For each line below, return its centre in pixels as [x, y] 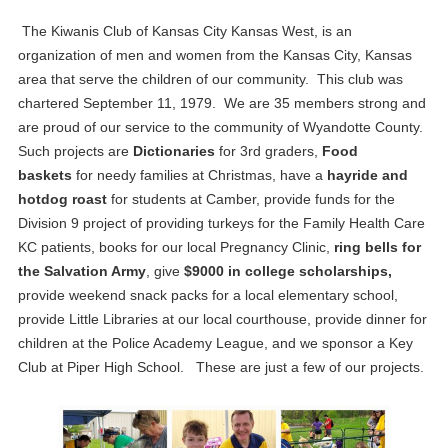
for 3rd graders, [268, 150]
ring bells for [377, 246]
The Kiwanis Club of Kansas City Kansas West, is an [184, 30]
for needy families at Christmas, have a [199, 174]
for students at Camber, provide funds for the [250, 198]
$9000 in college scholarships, [287, 270]
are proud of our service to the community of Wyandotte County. [222, 126]
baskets [44, 174]
